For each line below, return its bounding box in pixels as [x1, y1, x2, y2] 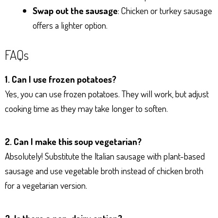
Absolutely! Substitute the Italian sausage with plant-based [5, 149, 205, 162]
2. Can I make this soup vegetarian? [5, 135, 142, 147]
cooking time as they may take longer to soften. [5, 102, 168, 114]
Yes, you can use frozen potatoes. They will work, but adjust [5, 87, 209, 100]
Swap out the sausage [33, 4, 118, 17]
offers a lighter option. [33, 19, 108, 32]
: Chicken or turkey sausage [118, 4, 212, 17]
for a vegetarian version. [5, 179, 87, 191]
